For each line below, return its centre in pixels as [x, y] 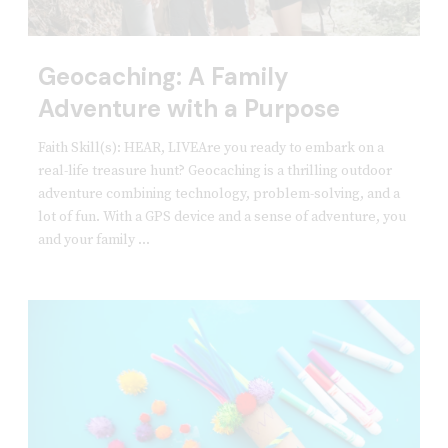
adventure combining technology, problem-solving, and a [218, 193]
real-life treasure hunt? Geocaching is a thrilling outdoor [214, 170]
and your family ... [93, 239]
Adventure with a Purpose [188, 108]
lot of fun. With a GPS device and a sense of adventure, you [221, 216]
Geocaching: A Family [163, 76]
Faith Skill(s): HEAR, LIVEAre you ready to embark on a [210, 147]
